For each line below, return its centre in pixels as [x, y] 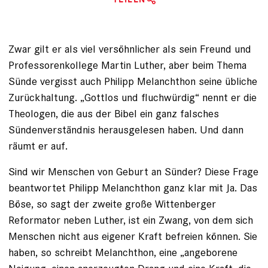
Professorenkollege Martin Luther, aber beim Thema [127, 65]
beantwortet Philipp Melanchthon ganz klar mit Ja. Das [133, 188]
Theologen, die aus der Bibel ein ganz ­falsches [114, 114]
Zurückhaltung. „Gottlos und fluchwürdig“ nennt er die [133, 98]
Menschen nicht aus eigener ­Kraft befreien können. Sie [133, 236]
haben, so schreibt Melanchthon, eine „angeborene [123, 252]
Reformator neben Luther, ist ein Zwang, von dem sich [131, 220]
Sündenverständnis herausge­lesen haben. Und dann [126, 130]
